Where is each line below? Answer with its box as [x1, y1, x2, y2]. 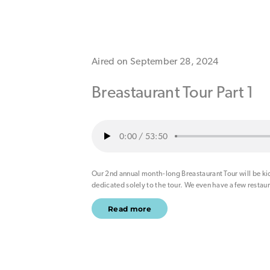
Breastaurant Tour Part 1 [92, 81, 254, 101]
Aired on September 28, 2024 [92, 55, 219, 67]
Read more [108, 204, 151, 213]
